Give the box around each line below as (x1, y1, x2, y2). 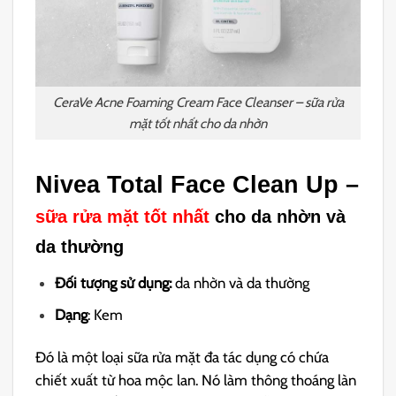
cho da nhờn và (209, 206, 346, 226)
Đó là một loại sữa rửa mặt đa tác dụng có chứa (35, 347, 330, 366)
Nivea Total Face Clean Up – (35, 171, 360, 198)
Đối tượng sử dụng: (55, 273, 176, 292)
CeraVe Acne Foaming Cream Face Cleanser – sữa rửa (52, 93, 344, 110)
